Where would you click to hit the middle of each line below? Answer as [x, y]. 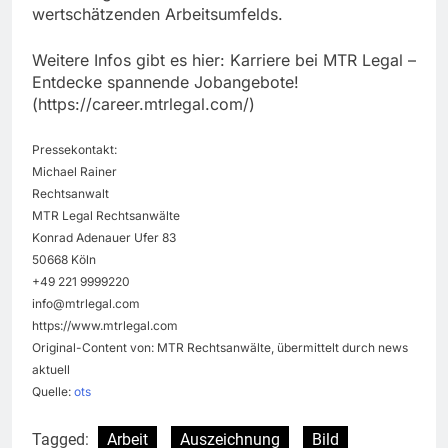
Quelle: [53, 392]
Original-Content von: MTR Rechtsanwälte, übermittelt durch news [220, 348]
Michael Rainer [74, 172]
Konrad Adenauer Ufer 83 [104, 238]
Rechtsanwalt [70, 194]
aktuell [51, 370]
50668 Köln [64, 260]
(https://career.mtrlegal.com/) [143, 104]
